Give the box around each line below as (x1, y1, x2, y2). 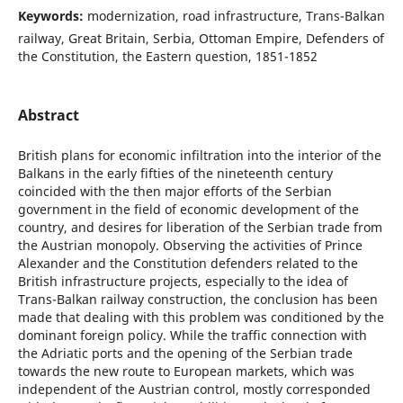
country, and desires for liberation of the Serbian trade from (17, 219, 382, 237)
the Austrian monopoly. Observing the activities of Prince (17, 237, 363, 255)
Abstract (17, 105, 79, 125)
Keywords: (17, 6, 87, 24)
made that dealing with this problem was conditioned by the (17, 309, 384, 327)
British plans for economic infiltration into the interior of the (17, 147, 381, 165)
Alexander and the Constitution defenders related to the (17, 255, 358, 273)
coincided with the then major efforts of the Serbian (17, 183, 332, 201)
